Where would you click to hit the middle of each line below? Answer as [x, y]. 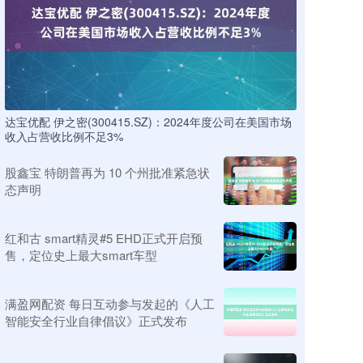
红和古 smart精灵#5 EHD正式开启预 [104, 237]
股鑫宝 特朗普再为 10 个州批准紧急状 [107, 172]
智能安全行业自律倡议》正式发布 [96, 320]
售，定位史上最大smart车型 [81, 254]
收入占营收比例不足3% [64, 136]
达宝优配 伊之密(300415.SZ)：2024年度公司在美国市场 [148, 121]
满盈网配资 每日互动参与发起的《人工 [110, 303]
